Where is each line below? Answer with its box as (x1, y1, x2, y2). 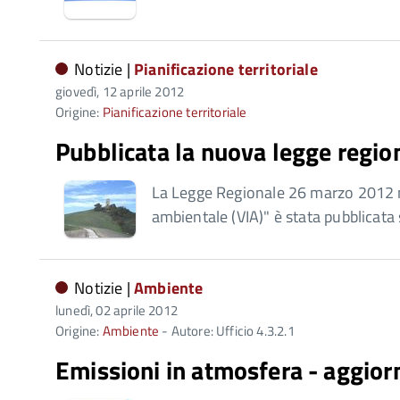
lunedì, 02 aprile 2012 (55, 300, 178, 321)
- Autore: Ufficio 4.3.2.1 (159, 321, 295, 341)
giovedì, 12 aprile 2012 (55, 81, 185, 102)
